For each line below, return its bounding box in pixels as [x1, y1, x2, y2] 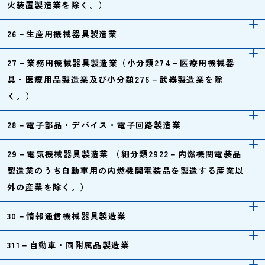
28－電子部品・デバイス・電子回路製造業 [7, 119, 181, 131]
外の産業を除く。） [7, 181, 89, 193]
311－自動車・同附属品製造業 [7, 239, 130, 251]
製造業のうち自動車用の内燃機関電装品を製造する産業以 [7, 164, 244, 176]
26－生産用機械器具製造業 [7, 28, 118, 40]
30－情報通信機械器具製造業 [7, 210, 127, 222]
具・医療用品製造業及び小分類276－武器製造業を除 [7, 73, 223, 85]
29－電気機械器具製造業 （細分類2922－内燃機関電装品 [7, 148, 242, 160]
